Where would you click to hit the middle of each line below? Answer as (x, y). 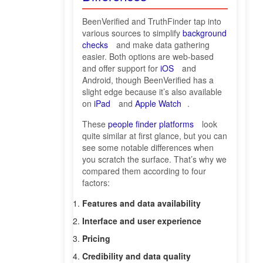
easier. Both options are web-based (148, 57)
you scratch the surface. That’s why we (154, 159)
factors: (96, 183)
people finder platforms (151, 124)
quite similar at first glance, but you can (155, 136)
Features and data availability (141, 203)
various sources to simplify (132, 33)
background (205, 33)
